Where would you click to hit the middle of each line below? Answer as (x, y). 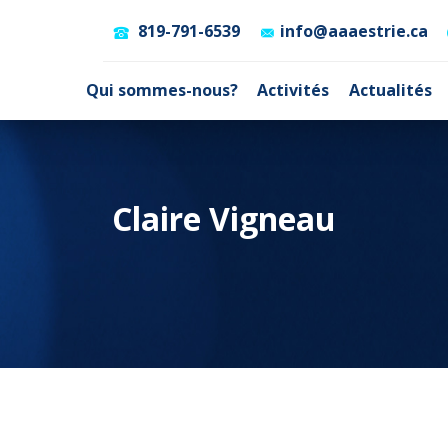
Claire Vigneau (224, 218)
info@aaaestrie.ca (354, 31)
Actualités (390, 90)
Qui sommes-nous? (162, 90)
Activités (293, 90)
